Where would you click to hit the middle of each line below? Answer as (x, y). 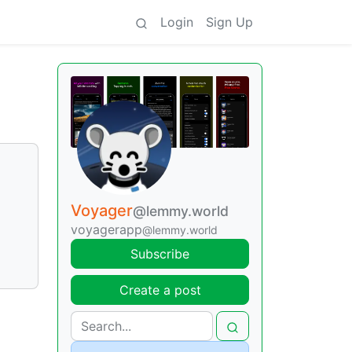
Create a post (160, 290)
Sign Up (229, 22)
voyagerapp (106, 229)
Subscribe (160, 253)
